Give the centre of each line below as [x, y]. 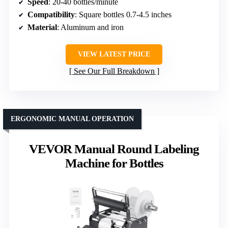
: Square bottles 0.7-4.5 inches [123, 14]
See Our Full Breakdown [114, 71]
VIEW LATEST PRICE [114, 54]
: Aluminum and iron [90, 27]
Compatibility [51, 14]
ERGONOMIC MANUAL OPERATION [72, 119]
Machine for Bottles [114, 163]
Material [42, 27]
